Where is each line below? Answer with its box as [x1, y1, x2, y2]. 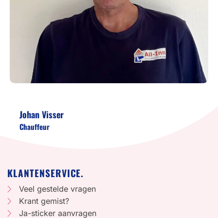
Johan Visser [19, 108, 64, 121]
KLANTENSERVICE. [7, 165, 84, 180]
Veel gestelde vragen [19, 184, 96, 194]
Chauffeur [19, 121, 50, 132]
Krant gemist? [19, 196, 69, 206]
